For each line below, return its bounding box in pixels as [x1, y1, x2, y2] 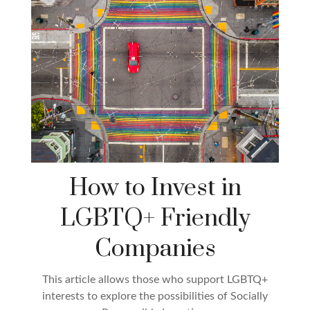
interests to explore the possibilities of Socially [42, 291, 268, 302]
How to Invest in [69, 173, 241, 204]
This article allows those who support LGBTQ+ [42, 274, 268, 286]
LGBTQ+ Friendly [60, 203, 250, 235]
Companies [94, 234, 216, 265]
